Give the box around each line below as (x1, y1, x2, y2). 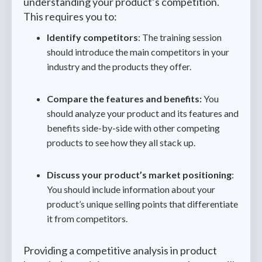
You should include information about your (47, 184, 215, 195)
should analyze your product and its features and (47, 108, 239, 119)
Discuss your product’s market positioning (47, 169, 232, 180)
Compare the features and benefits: (47, 93, 202, 104)
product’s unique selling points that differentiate (47, 198, 238, 209)
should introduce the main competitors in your (47, 46, 229, 57)
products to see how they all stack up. (47, 137, 197, 148)
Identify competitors (47, 32, 138, 43)
